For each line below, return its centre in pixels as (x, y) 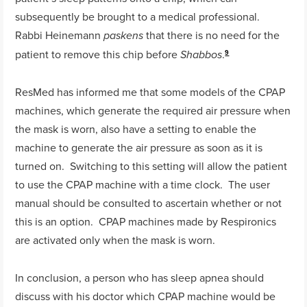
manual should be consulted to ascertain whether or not (149, 203)
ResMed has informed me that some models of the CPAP (150, 92)
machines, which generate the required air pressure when (153, 111)
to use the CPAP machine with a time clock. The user (143, 185)
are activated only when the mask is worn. (115, 240)
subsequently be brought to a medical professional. (139, 16)
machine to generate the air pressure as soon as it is (139, 148)
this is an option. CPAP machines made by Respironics (146, 222)
